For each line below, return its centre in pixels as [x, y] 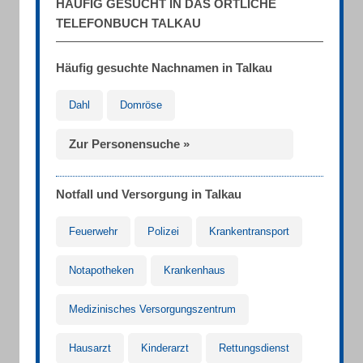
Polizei [163, 231]
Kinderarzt [165, 348]
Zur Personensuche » [129, 144]
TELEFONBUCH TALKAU [128, 23]
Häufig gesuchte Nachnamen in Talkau [164, 68]
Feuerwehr [93, 231]
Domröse [141, 105]
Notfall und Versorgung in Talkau [149, 194]
